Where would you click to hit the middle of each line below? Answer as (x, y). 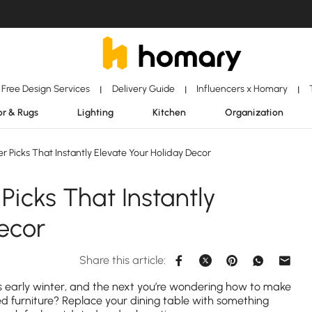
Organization (254, 112)
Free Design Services (46, 88)
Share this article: (123, 260)
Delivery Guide (143, 88)
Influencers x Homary (242, 88)
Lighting (95, 112)
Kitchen (169, 112)
